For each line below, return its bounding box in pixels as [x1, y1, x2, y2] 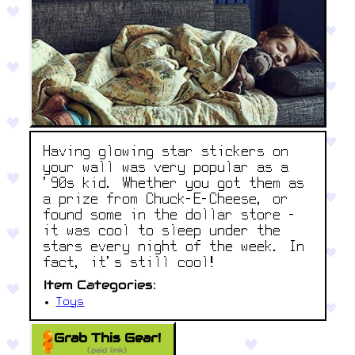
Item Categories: [43, 277, 156, 294]
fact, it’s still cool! [43, 257, 218, 271]
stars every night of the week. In [43, 241, 305, 255]
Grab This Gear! [53, 329, 161, 346]
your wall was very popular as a [43, 162, 289, 176]
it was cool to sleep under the [43, 225, 281, 239]
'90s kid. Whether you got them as [43, 177, 305, 192]
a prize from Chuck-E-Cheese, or [43, 193, 289, 208]
